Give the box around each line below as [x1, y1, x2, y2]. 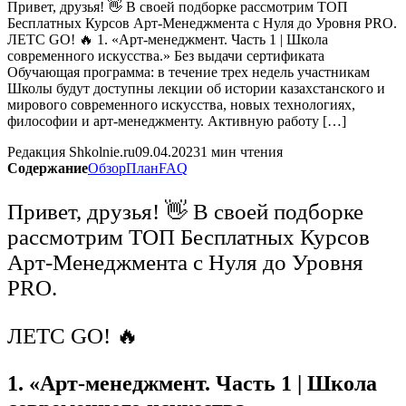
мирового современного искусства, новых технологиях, [7, 96, 355, 112]
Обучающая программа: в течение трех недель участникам [7, 63, 370, 80]
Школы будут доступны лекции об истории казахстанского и [7, 80, 385, 96]
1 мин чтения [200, 143, 283, 159]
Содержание [7, 159, 88, 176]
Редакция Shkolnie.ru [7, 143, 135, 159]
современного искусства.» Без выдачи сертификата [7, 47, 324, 63]
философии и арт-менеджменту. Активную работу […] [7, 112, 346, 129]
